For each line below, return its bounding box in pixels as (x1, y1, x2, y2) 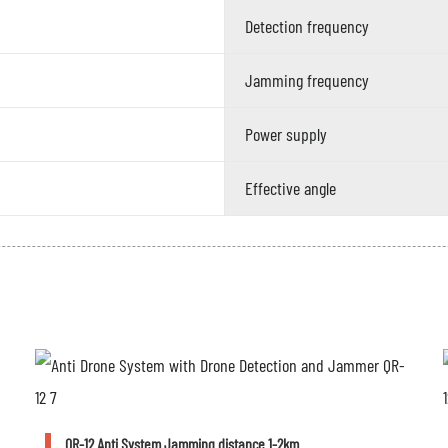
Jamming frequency (244, 69, 369, 92)
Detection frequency (244, 15, 369, 38)
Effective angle (244, 177, 336, 200)
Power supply (244, 123, 327, 146)
